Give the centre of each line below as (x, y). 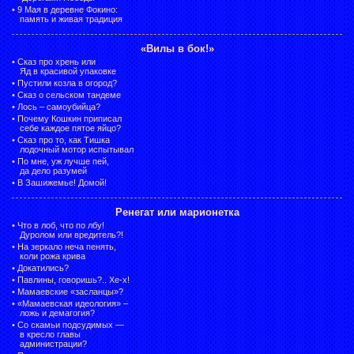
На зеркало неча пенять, (67, 246)
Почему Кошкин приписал (70, 118)
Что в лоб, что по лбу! (61, 225)
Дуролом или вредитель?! (72, 234)
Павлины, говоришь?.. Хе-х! (73, 279)
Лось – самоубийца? (59, 106)
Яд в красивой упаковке (68, 71)
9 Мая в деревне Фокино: (68, 9)
